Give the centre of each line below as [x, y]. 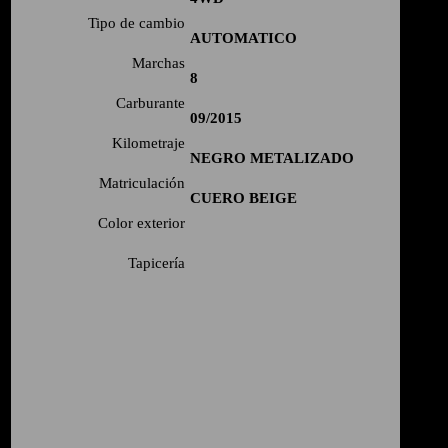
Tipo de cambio [137, 22]
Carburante [151, 102]
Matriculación [142, 182]
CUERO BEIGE [244, 197]
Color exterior [142, 222]
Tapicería [157, 262]
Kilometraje [149, 142]
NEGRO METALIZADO [272, 157]
